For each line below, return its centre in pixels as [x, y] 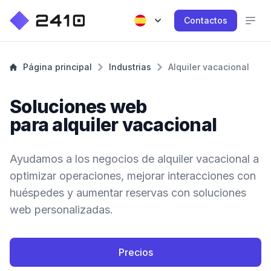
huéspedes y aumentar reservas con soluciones [128, 193]
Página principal [57, 67]
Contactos [206, 20]
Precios [135, 252]
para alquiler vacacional [113, 125]
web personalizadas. [61, 210]
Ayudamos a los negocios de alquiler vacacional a [134, 159]
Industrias [130, 67]
